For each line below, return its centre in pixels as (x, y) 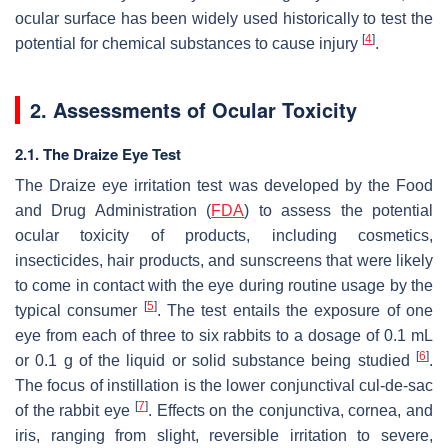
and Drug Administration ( (113, 211)
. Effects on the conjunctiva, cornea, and (290, 411)
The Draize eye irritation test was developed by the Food (224, 186)
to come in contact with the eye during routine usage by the (224, 286)
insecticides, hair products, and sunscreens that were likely (224, 261)
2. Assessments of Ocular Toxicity (193, 110)
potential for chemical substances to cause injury (188, 44)
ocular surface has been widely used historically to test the (224, 19)
